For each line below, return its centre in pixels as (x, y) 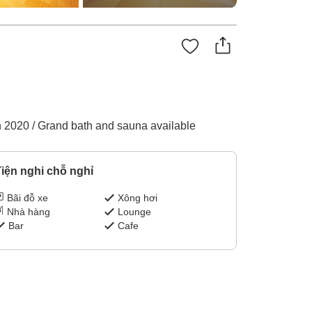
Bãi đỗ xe (27, 198)
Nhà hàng (28, 212)
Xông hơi (138, 198)
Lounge (135, 212)
